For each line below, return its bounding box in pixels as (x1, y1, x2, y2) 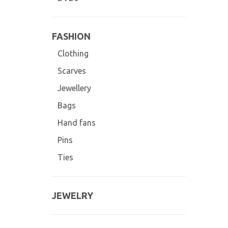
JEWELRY (52, 190, 93, 201)
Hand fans (57, 118, 96, 127)
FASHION (52, 31, 91, 41)
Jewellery (57, 83, 91, 93)
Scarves (57, 66, 86, 75)
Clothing (57, 49, 89, 58)
